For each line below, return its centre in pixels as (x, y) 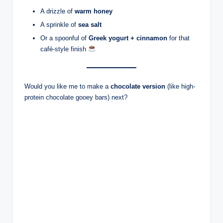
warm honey (94, 11)
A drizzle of (57, 11)
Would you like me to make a (67, 86)
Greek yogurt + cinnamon (128, 38)
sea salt (90, 24)
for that (178, 38)
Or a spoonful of (64, 38)
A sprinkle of (59, 24)
